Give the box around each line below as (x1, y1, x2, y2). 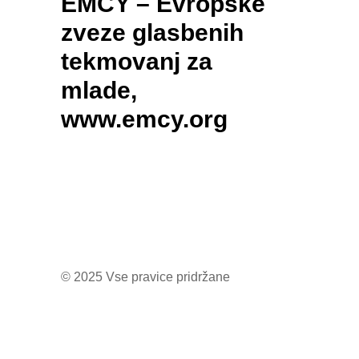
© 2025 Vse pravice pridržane (61, 270, 230, 284)
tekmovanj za (61, 48, 212, 75)
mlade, (61, 77, 137, 103)
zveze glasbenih (61, 19, 244, 46)
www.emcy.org (61, 106, 228, 132)
